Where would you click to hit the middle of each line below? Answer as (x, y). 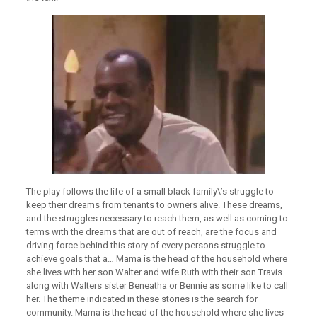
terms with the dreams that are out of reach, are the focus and (151, 232)
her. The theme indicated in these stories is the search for (142, 299)
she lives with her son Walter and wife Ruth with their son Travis (154, 272)
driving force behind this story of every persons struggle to (145, 245)
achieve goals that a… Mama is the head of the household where (156, 259)
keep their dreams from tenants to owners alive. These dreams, (154, 205)
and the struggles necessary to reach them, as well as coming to (157, 218)
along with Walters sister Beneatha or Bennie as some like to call (157, 286)
